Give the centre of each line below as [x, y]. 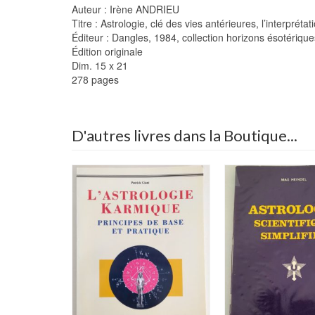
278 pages [95, 79]
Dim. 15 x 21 [100, 65]
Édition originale [107, 51]
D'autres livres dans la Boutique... [185, 135]
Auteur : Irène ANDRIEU [126, 9]
